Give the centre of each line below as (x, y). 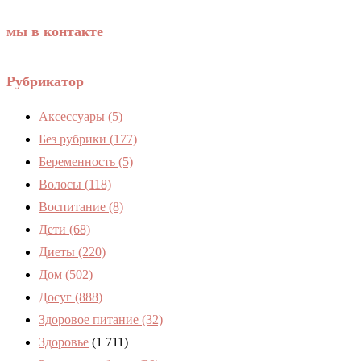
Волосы (62, 184)
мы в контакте (55, 32)
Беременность (79, 161)
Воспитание (74, 206)
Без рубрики (74, 139)
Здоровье (64, 342)
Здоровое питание (90, 319)
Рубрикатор (45, 82)
